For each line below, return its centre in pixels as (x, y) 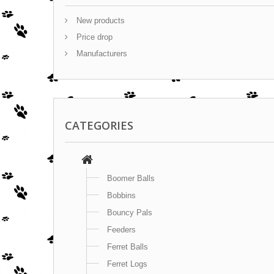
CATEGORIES (99, 125)
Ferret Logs (127, 264)
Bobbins (121, 195)
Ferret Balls (128, 247)
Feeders (121, 230)
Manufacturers (101, 54)
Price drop (93, 37)
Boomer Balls (131, 178)
